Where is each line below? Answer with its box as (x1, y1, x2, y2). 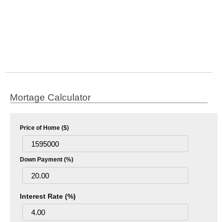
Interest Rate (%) (20, 192, 76, 200)
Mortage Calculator (10, 92, 91, 103)
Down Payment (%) (20, 156, 73, 163)
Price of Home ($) (20, 124, 69, 131)
